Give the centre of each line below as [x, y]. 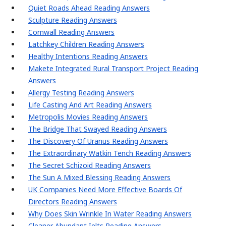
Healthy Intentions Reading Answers [88, 56]
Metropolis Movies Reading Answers [88, 117]
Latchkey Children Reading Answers [86, 44]
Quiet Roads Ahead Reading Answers [89, 8]
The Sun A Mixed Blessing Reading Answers [99, 178]
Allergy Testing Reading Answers [81, 93]
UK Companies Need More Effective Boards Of [105, 190]
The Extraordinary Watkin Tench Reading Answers [110, 153]
